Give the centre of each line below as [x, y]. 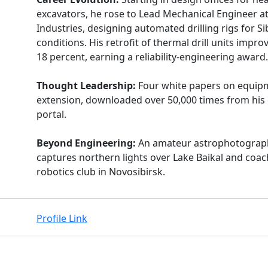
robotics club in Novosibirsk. [101, 172]
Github [207, 259]
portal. [51, 114]
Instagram [91, 259]
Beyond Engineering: [86, 143]
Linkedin [148, 259]
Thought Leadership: [86, 86]
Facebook [58, 259]
